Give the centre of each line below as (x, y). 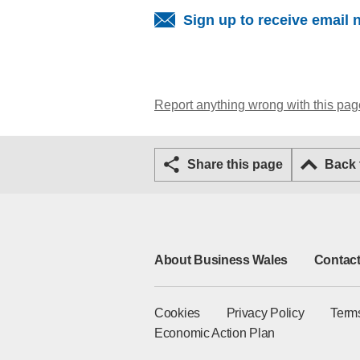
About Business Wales (221, 260)
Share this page (239, 164)
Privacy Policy (265, 313)
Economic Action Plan (215, 333)
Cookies (177, 313)
